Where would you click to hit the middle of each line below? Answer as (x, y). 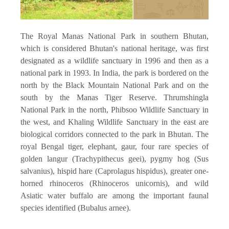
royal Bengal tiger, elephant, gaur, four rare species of (114, 146)
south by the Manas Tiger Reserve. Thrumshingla (114, 97)
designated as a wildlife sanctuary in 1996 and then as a (114, 60)
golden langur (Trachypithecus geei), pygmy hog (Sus (114, 158)
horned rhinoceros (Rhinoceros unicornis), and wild (114, 183)
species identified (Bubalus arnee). (76, 208)
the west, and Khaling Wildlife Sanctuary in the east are (114, 122)
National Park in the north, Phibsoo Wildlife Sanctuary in (114, 109)
